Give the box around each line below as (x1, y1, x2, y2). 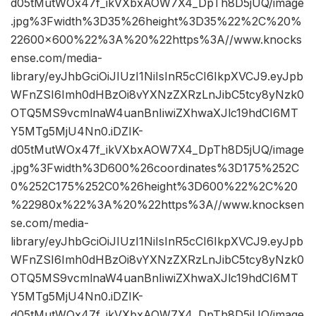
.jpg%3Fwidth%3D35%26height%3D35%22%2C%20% (11, 14, 302, 29)
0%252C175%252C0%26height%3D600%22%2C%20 (11, 179, 298, 194)
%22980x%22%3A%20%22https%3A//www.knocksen (11, 197, 304, 212)
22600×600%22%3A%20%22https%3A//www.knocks (11, 32, 302, 47)
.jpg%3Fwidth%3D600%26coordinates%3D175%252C (11, 161, 299, 176)
